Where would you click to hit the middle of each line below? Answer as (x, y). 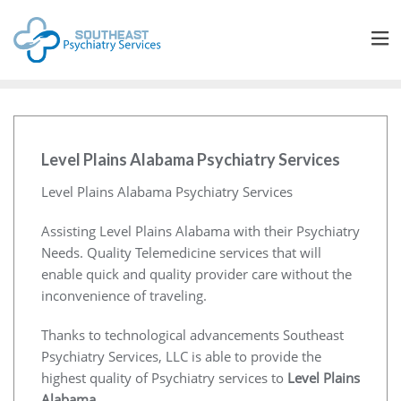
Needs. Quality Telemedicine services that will (181, 252)
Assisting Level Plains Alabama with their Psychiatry (200, 230)
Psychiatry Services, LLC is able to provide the (181, 356)
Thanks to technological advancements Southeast (192, 334)
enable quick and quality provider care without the (196, 273)
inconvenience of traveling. (124, 295)
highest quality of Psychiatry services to (164, 377)
